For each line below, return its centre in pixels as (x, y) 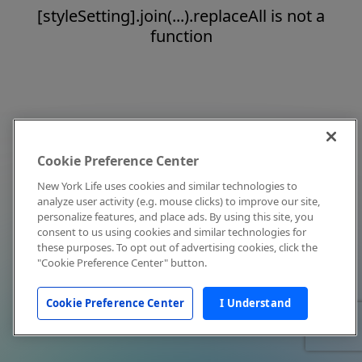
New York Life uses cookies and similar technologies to (167, 186)
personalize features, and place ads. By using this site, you (175, 217)
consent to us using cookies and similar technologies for (172, 232)
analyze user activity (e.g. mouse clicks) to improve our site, (179, 201)
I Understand (255, 303)
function (181, 36)
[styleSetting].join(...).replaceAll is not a (181, 16)
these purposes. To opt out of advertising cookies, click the (177, 247)
